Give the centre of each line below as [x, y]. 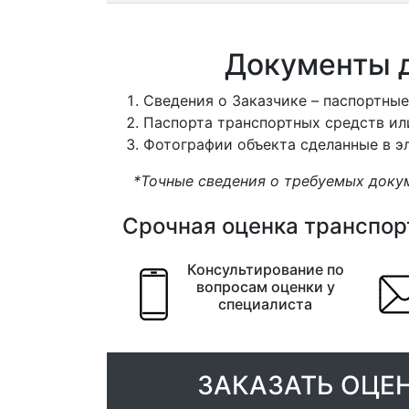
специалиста [266, 304]
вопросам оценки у [265, 287]
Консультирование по [266, 269]
